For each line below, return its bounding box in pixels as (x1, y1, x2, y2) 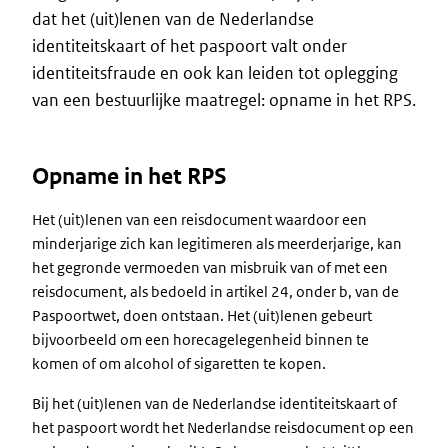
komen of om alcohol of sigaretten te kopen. (32, 354, 326, 373)
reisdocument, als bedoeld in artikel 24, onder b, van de (32, 282, 399, 301)
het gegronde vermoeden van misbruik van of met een (32, 258, 388, 277)
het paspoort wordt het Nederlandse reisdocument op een (32, 418, 414, 437)
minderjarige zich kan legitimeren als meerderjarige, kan (32, 234, 402, 253)
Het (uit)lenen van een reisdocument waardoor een (32, 210, 367, 229)
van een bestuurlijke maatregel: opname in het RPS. (32, 89, 416, 111)
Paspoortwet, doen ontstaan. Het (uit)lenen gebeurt (32, 306, 372, 325)
